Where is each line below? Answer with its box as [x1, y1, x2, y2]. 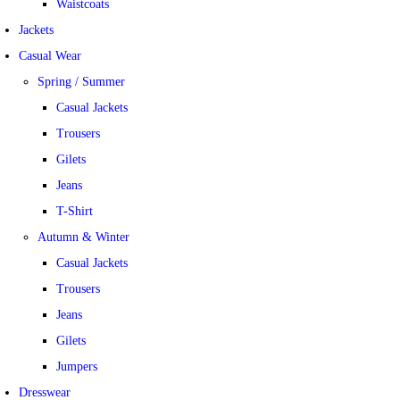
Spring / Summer [37, 75, 125, 88]
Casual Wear [19, 49, 81, 62]
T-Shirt [56, 204, 93, 218]
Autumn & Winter [37, 230, 129, 244]
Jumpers [56, 360, 97, 373]
